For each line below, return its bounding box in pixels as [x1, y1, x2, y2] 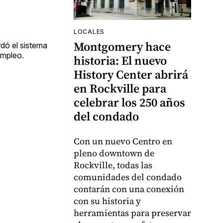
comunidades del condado [74, 171, 182, 184]
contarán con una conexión [74, 183, 184, 196]
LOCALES [74, 28, 105, 36]
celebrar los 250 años [74, 94, 185, 111]
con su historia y [74, 195, 141, 208]
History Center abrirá [74, 66, 188, 83]
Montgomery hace [74, 38, 171, 55]
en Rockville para [74, 80, 166, 97]
